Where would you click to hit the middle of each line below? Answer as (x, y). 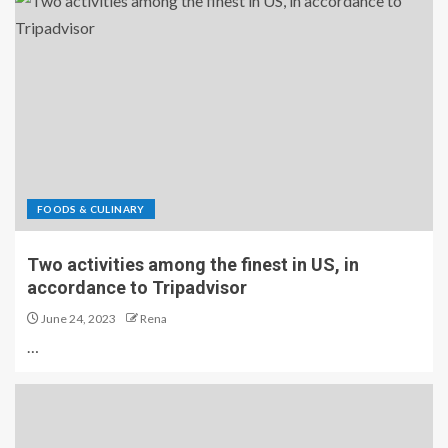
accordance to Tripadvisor (137, 287)
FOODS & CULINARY (91, 209)
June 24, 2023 (77, 318)
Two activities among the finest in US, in (193, 264)
